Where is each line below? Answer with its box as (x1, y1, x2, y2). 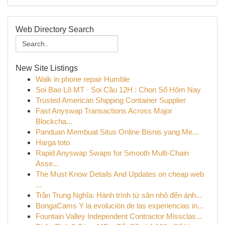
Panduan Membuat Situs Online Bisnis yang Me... (36, 128, 198, 136)
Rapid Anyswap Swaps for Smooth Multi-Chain (36, 149, 189, 157)
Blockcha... (36, 117, 72, 126)
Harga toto (36, 138, 70, 147)
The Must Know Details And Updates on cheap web (36, 170, 204, 178)
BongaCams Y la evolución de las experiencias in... (36, 201, 203, 210)
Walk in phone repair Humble (36, 75, 130, 83)
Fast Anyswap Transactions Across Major (36, 106, 172, 115)
